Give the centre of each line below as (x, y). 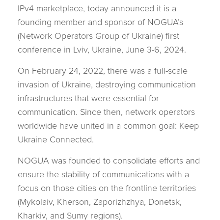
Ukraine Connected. (56, 139)
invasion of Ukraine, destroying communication (107, 84)
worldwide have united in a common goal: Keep (108, 125)
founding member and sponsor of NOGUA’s (100, 22)
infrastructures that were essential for (88, 98)
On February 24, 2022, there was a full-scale (103, 70)
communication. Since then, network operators (106, 112)
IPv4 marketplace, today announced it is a (97, 8)
